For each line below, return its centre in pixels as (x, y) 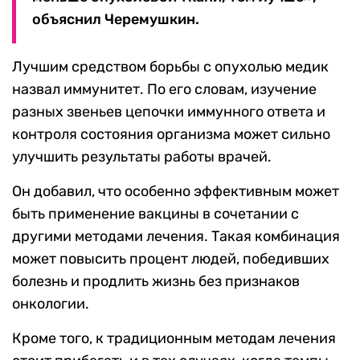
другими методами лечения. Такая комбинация (176, 237)
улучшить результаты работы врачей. (142, 157)
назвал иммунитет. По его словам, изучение (164, 90)
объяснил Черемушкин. (116, 20)
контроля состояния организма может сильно (171, 135)
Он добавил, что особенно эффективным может (176, 192)
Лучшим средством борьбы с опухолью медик (170, 67)
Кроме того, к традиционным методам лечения (174, 339)
